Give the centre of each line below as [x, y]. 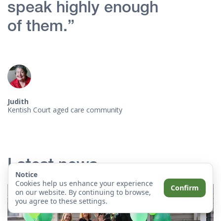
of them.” [41, 27]
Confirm [185, 188]
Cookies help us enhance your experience [84, 183]
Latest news [53, 166]
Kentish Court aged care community [65, 110]
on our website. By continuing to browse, [83, 192]
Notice [26, 174]
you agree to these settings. [61, 201]
